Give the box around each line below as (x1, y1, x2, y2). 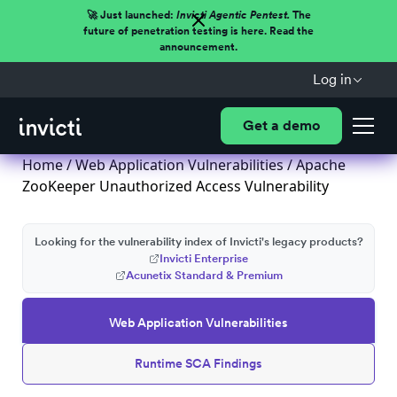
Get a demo (242, 117, 320, 134)
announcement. (160, 41, 237, 53)
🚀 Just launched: (86, 9, 176, 21)
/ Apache (284, 155, 346, 175)
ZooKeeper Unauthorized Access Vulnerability (22, 176, 329, 196)
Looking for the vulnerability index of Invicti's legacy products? (34, 235, 363, 248)
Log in (312, 71, 352, 88)
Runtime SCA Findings (135, 356, 262, 370)
